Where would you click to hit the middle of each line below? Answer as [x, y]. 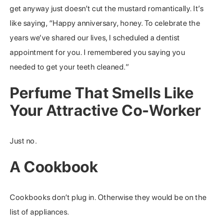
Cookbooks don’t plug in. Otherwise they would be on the [108, 198]
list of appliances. [40, 212]
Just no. [23, 141]
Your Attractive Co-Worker [106, 111]
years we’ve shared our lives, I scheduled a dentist [95, 38]
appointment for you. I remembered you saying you [97, 53]
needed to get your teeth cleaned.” [69, 67]
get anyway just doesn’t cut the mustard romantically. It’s [107, 9]
